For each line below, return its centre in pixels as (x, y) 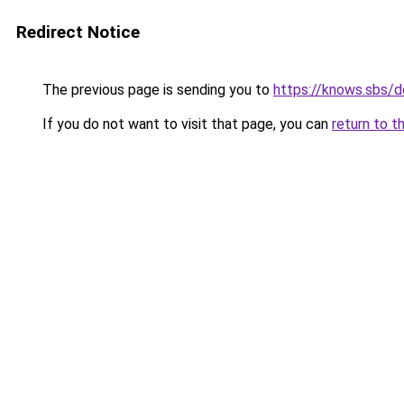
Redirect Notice (78, 32)
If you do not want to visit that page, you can (185, 124)
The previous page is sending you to (156, 90)
